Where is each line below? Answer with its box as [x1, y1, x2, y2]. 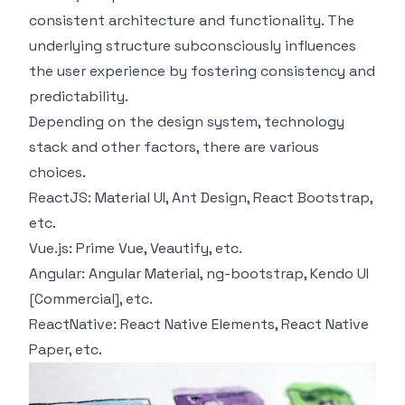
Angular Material [89, 263, 200, 283]
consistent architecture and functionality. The [29, 10, 354, 30]
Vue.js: [29, 238, 76, 258]
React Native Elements [120, 314, 275, 334]
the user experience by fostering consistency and [29, 61, 375, 80]
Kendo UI [310, 263, 369, 283]
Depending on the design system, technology [29, 111, 344, 131]
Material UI [95, 187, 165, 207]
